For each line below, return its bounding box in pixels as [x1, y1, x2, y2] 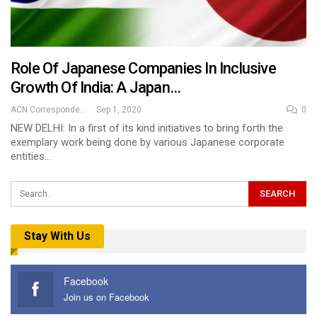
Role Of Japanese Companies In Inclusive [11, 59, 276, 77]
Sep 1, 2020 [96, 104, 142, 115]
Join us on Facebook [64, 290, 149, 304]
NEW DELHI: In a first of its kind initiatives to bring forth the [11, 121, 283, 134]
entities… [11, 149, 51, 163]
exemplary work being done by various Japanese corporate [11, 135, 284, 149]
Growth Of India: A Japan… [11, 78, 180, 96]
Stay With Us [24, 229, 91, 243]
